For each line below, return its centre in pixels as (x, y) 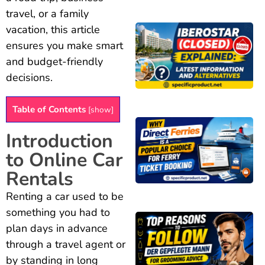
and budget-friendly (54, 62)
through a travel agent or (66, 244)
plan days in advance (57, 228)
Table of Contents (49, 110)
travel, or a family (47, 14)
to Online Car (64, 160)
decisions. (29, 78)
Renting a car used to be (65, 196)
